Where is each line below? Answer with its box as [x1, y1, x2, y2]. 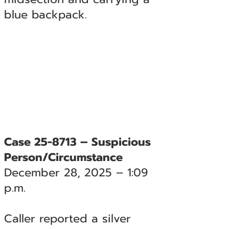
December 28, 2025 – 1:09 [4, 164, 148, 181]
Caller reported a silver [4, 210, 131, 227]
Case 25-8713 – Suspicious [4, 133, 151, 150]
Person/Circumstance [4, 149, 123, 166]
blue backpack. [4, 6, 87, 23]
